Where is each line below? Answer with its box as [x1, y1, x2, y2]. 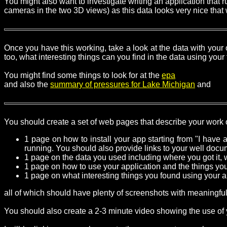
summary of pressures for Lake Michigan [50, 80, 195, 89]
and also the [4, 80, 50, 89]
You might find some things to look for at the [4, 71, 162, 80]
